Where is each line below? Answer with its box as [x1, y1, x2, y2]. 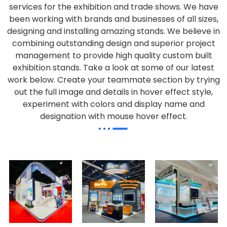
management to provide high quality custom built [15, 49, 212, 61]
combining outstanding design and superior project [12, 37, 215, 49]
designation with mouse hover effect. [40, 110, 187, 122]
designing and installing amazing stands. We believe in [7, 25, 220, 37]
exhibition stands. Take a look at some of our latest [13, 61, 214, 73]
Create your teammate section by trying [57, 73, 220, 86]
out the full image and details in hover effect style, [14, 86, 213, 98]
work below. [7, 73, 57, 86]
